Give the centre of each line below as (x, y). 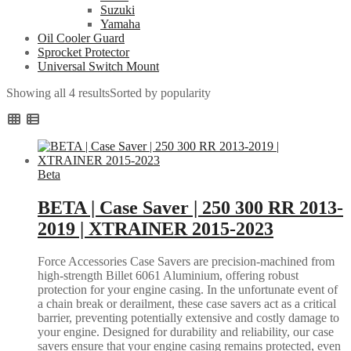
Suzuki (118, 9)
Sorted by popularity (160, 92)
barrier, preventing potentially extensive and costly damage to (188, 318)
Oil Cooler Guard (81, 38)
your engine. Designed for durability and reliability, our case (186, 332)
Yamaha (120, 24)
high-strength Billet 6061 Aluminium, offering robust (168, 276)
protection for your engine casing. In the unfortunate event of (188, 290)
